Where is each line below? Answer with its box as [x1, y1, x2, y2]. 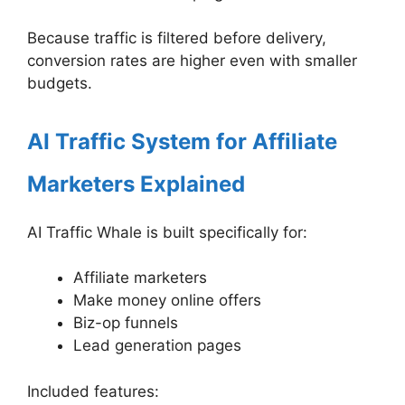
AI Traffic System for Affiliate [27, 127, 337, 155]
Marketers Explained [27, 170, 245, 197]
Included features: [27, 381, 159, 400]
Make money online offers [73, 291, 261, 310]
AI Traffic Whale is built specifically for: [27, 222, 307, 241]
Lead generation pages [73, 336, 241, 355]
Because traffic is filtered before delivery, [27, 29, 326, 48]
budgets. [27, 74, 92, 93]
